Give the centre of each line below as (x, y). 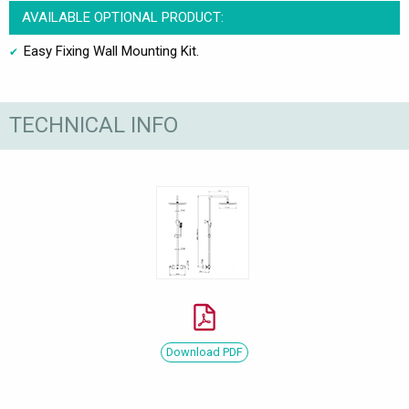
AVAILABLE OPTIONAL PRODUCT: (122, 17)
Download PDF (204, 351)
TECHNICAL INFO (94, 126)
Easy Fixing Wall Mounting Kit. (111, 51)
